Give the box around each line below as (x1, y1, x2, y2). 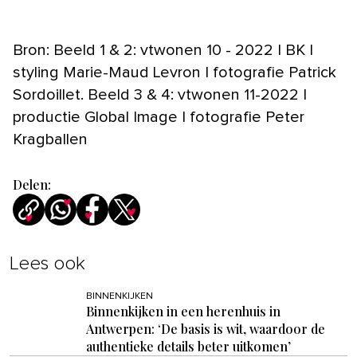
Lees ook (10, 253, 85, 273)
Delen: (13, 175, 51, 193)
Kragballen (13, 131, 88, 147)
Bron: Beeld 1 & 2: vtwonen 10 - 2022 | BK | (13, 41, 313, 58)
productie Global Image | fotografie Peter (13, 108, 304, 125)
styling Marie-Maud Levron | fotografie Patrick (13, 64, 336, 80)
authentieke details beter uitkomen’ (86, 337, 291, 355)
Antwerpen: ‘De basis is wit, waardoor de (86, 320, 325, 337)
